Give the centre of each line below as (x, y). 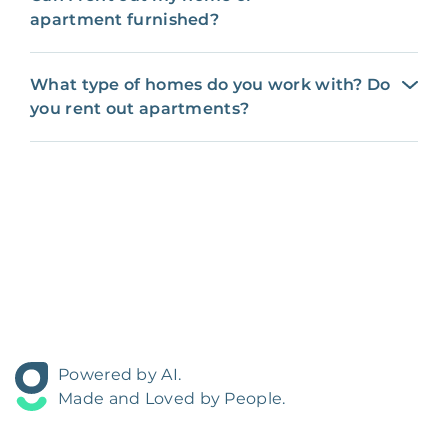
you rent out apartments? (140, 108)
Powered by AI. (120, 374)
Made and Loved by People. (172, 398)
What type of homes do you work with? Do (210, 84)
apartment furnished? (124, 19)
